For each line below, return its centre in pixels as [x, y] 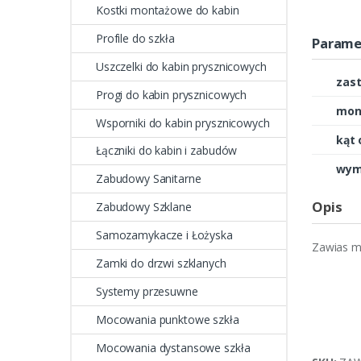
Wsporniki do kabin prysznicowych [183, 122]
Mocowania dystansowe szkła [173, 347]
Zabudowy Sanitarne [149, 179]
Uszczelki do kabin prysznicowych [181, 66]
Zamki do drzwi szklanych [161, 263]
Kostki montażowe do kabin [168, 10]
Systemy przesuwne [147, 291]
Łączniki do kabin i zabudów [167, 151]
